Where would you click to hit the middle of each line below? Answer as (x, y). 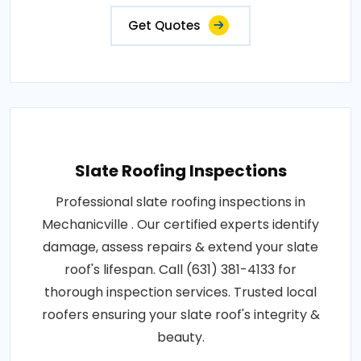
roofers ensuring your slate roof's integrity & (180, 315)
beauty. (180, 338)
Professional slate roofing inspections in (180, 202)
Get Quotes (164, 26)
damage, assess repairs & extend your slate (180, 247)
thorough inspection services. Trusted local (180, 293)
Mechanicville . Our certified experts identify (180, 225)
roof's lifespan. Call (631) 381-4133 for (180, 270)
